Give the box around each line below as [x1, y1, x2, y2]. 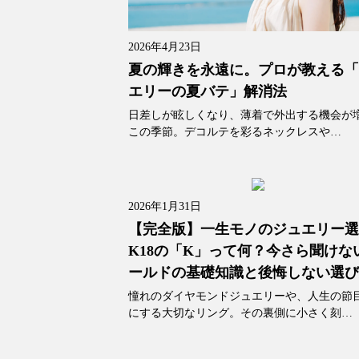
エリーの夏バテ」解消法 [128, 83, 288, 100]
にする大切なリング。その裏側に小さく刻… [128, 307, 353, 320]
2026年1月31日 [128, 200, 202, 213]
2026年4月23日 [128, 41, 202, 54]
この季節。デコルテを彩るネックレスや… [128, 126, 342, 139]
